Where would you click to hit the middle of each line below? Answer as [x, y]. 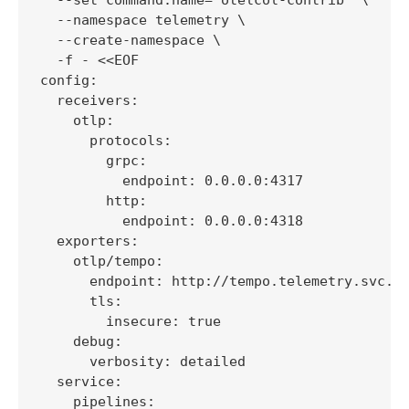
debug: [81, 341]
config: [69, 80]
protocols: [106, 140]
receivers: [89, 100]
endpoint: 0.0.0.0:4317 [172, 180]
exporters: [89, 241]
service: [81, 381]
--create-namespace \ [131, 40]
